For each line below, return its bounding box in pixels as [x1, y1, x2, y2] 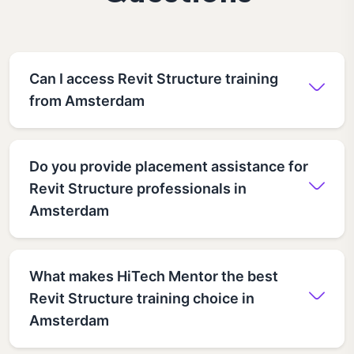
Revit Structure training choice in [29, 289, 254, 307]
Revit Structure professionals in [29, 179, 247, 197]
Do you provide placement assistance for [29, 157, 308, 175]
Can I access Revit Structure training [29, 70, 278, 87]
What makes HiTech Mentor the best [29, 267, 278, 284]
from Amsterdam [29, 92, 145, 109]
